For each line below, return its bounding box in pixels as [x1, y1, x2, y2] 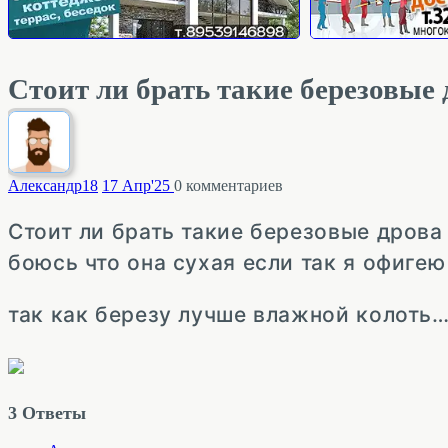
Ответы [17, 403, 86, 423]
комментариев [182, 177, 283, 194]
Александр [8, 177, 82, 194]
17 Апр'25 [102, 177, 170, 194]
